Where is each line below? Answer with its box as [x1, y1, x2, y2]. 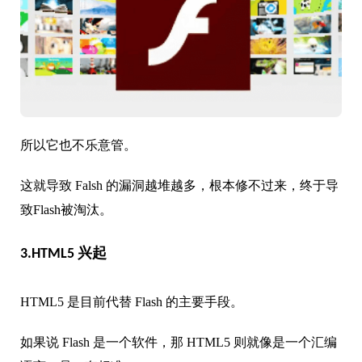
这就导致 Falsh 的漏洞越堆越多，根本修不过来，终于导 [20, 178, 339, 192]
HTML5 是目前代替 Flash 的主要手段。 [20, 294, 243, 309]
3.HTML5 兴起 [20, 246, 107, 262]
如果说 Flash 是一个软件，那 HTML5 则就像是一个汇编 [20, 335, 337, 349]
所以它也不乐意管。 [20, 137, 137, 152]
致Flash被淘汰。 [20, 202, 112, 217]
